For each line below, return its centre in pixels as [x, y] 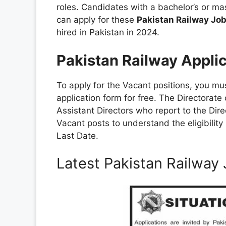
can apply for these [97, 20]
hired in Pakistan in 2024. [108, 33]
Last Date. [77, 135]
